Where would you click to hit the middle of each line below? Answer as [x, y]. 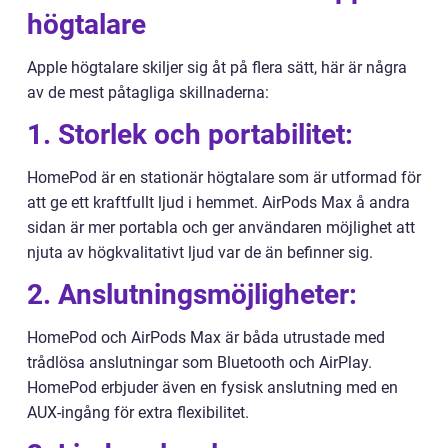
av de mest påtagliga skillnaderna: [148, 93]
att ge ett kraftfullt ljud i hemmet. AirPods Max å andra [218, 203]
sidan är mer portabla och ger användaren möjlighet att [221, 228]
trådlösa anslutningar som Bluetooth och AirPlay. [199, 363]
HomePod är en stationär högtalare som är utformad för [224, 178]
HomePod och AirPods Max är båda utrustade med [206, 338]
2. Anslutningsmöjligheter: [192, 295]
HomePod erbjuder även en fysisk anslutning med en [212, 388]
